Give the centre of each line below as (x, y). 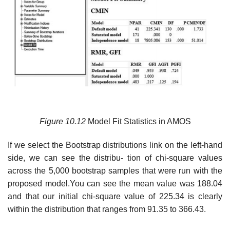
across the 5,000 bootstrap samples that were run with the (115, 170)
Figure (51, 121)
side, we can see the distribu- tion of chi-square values (115, 158)
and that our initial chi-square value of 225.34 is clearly (115, 196)
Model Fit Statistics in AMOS (138, 121)
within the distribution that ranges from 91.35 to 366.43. (107, 209)
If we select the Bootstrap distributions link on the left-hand (115, 145)
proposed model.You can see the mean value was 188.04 (115, 183)
